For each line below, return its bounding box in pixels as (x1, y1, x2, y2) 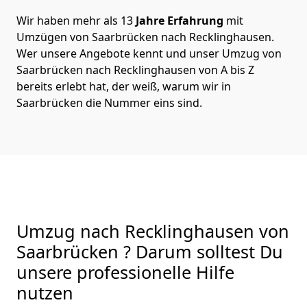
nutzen (16, 280, 73, 304)
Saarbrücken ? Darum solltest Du (16, 239, 283, 263)
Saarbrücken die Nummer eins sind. (16, 95, 202, 110)
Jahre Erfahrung (133, 12, 223, 28)
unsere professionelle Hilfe (16, 260, 234, 284)
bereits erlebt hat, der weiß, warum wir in (16, 78, 231, 94)
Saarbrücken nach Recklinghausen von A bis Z (16, 62, 254, 77)
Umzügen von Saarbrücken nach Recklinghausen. (16, 29, 274, 45)
